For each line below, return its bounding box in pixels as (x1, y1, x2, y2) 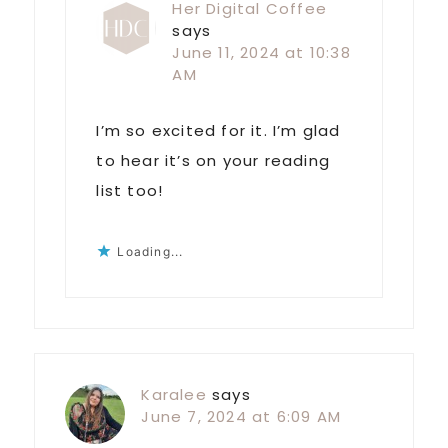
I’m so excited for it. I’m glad (96, 120, 341, 142)
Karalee (141, 384, 207, 406)
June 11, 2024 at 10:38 (172, 42, 351, 64)
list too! (96, 180, 164, 202)
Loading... (117, 244, 184, 260)
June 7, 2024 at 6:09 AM (141, 406, 341, 428)
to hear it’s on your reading (96, 150, 330, 172)
